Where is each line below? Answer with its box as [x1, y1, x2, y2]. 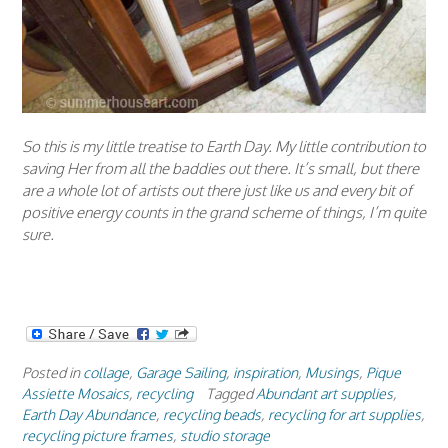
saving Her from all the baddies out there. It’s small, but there [22, 158, 419, 178]
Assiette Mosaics [22, 383, 129, 402]
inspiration [233, 362, 298, 381]
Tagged [206, 383, 256, 402]
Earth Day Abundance [22, 404, 156, 423]
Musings [305, 362, 359, 381]
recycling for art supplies [268, 404, 421, 423]
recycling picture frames [22, 425, 173, 444]
